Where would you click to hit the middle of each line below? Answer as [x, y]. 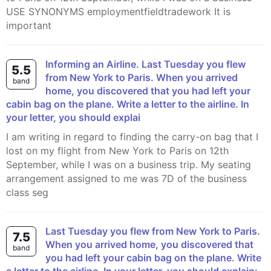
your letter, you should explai [73, 117]
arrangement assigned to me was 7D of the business [126, 178]
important [29, 25]
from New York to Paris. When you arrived [142, 77]
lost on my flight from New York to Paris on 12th [117, 151]
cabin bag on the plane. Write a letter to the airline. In [128, 104]
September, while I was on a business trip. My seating [129, 165]
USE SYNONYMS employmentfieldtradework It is [118, 11]
